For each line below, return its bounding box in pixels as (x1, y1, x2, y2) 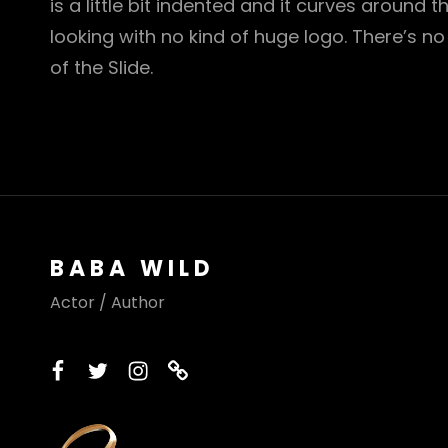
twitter (86, 353, 159, 385)
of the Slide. (50, 55, 153, 81)
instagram (126, 353, 244, 385)
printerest (166, 353, 276, 385)
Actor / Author (50, 291, 165, 315)
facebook (46, 353, 151, 385)
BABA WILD (50, 253, 215, 285)
